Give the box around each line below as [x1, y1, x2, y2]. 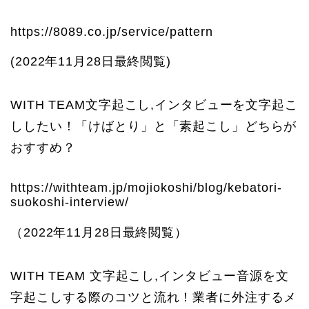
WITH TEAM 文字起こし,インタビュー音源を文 [10, 269, 289, 283]
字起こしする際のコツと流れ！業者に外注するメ [10, 290, 297, 305]
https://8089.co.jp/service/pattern [10, 24, 213, 39]
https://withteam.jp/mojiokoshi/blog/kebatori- [10, 181, 282, 195]
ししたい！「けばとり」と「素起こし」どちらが [10, 119, 297, 134]
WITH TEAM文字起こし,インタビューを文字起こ [10, 98, 298, 112]
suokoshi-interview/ [10, 195, 129, 210]
